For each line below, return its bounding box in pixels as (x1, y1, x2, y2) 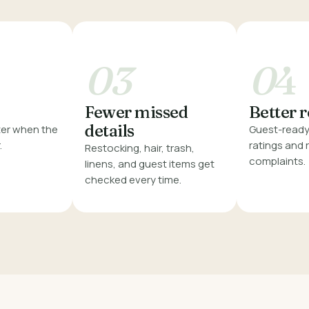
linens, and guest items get (85, 157, 215, 172)
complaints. (248, 154, 306, 169)
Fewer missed (85, 102, 188, 123)
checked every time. (85, 172, 182, 188)
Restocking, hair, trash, (85, 141, 195, 156)
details (85, 121, 134, 141)
